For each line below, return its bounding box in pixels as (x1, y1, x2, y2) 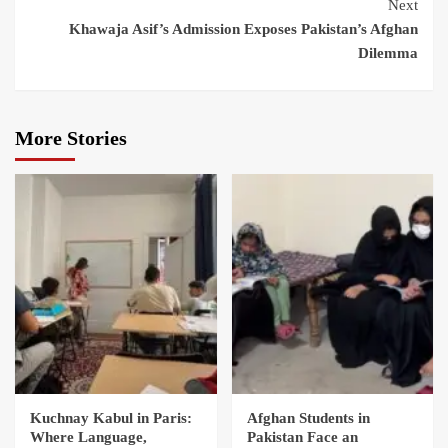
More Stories (15, 126, 127, 149)
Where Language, (30, 428, 147, 445)
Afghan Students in (246, 409, 370, 426)
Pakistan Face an (246, 428, 358, 445)
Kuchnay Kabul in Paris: (30, 409, 192, 426)
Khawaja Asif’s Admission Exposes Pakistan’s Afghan (69, 20, 418, 37)
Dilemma (358, 44, 418, 61)
